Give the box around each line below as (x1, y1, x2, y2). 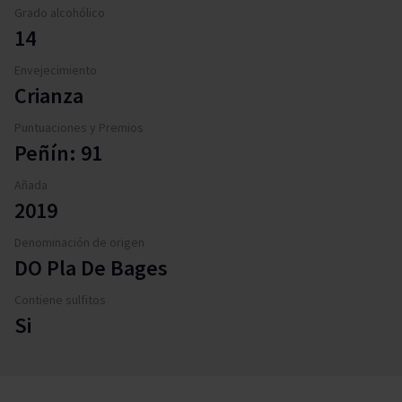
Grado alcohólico (14, 4, 105, 21)
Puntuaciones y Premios (14, 118, 144, 135)
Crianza (14, 81, 83, 109)
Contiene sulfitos (14, 291, 106, 308)
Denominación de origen (14, 233, 144, 250)
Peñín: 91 (14, 138, 102, 167)
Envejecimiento (14, 61, 97, 78)
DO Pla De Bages (14, 253, 168, 282)
